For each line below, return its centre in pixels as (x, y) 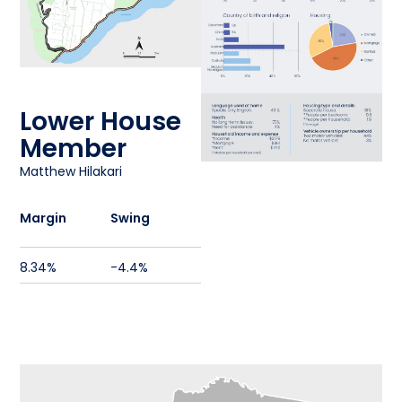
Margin (44, 218)
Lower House (101, 121)
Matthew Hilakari (71, 171)
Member (74, 148)
